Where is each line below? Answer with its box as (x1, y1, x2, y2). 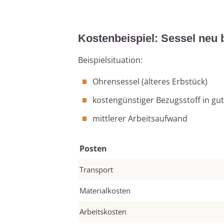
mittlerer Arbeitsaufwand (92, 113, 187, 124)
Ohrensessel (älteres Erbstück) (92, 76, 207, 87)
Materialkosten (79, 185, 130, 196)
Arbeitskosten (79, 206, 126, 217)
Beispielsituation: (78, 54, 142, 66)
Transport (79, 164, 113, 175)
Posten (79, 143, 107, 154)
